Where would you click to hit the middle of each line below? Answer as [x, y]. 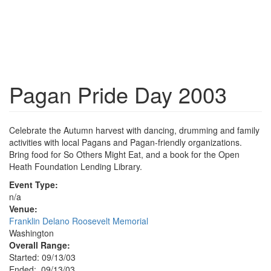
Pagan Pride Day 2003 [118, 94]
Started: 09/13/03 [42, 257]
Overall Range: [40, 245]
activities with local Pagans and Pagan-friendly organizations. [126, 142]
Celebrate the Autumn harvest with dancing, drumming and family [134, 130]
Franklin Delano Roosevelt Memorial [79, 221]
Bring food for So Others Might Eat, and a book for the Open [124, 154]
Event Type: [34, 184]
